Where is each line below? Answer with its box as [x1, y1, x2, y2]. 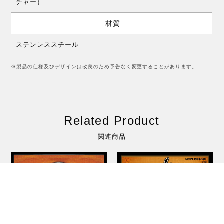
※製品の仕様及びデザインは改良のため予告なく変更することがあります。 [11, 63, 198, 69]
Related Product [64, 113, 160, 127]
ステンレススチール [16, 40, 79, 48]
